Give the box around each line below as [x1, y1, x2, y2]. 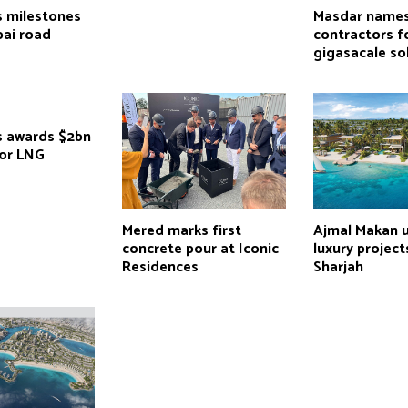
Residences [121, 255, 199, 280]
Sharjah [313, 255, 364, 280]
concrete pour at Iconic [121, 237, 279, 262]
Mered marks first [121, 219, 241, 244]
